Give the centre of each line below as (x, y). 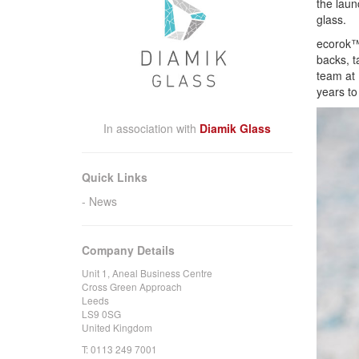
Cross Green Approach (132, 287)
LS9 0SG (101, 314)
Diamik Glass (235, 129)
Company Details (128, 250)
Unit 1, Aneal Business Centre (147, 273)
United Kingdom (117, 328)
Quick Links (115, 177)
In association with (151, 129)
